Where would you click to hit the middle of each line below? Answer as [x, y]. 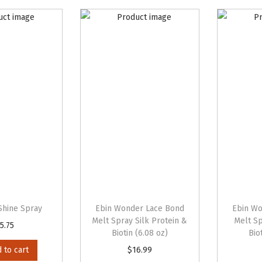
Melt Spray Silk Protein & [140, 221]
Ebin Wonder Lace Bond [139, 208]
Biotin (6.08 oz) [139, 233]
